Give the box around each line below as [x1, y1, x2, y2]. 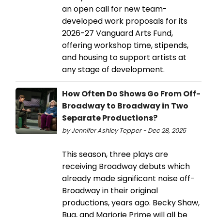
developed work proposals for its [62, 15, 187, 27]
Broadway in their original [62, 185, 158, 197]
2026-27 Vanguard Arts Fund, [62, 28, 173, 39]
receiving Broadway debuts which [62, 161, 190, 172]
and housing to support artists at [62, 52, 186, 63]
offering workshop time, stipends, [62, 40, 188, 51]
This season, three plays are [62, 149, 168, 160]
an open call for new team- [62, 3, 167, 15]
